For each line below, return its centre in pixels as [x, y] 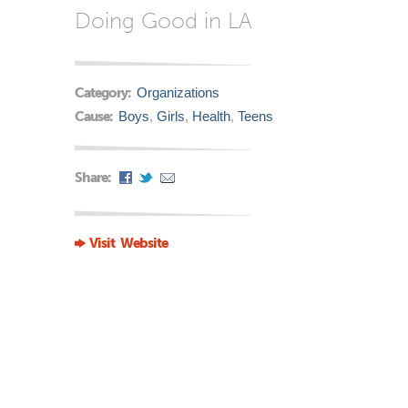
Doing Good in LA [163, 20]
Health [211, 116]
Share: [94, 177]
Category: [104, 93]
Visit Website [128, 243]
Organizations [178, 92]
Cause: [95, 116]
